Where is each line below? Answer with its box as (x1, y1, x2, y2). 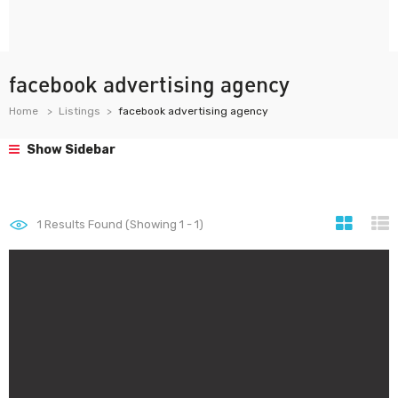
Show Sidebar (24, 142, 115, 157)
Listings (59, 105, 100, 117)
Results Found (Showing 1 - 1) (42, 218, 203, 231)
